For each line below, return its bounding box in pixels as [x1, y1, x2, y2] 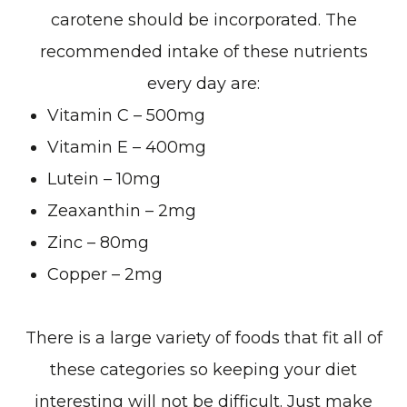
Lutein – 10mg [47, 168, 162, 189]
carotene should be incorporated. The [50, 9, 357, 30]
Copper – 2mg [47, 263, 164, 284]
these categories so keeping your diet [50, 359, 357, 380]
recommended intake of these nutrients [39, 41, 368, 62]
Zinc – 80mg [47, 232, 150, 253]
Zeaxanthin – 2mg [47, 200, 197, 221]
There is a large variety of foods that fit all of [25, 327, 382, 348]
